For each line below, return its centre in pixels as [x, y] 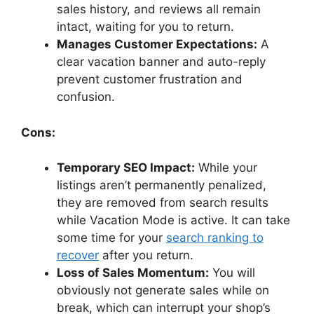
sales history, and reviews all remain [159, 9]
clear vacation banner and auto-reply [161, 62]
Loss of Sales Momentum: [133, 273]
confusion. [86, 97]
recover [78, 255]
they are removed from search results [163, 203]
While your [226, 168]
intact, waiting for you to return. [145, 27]
